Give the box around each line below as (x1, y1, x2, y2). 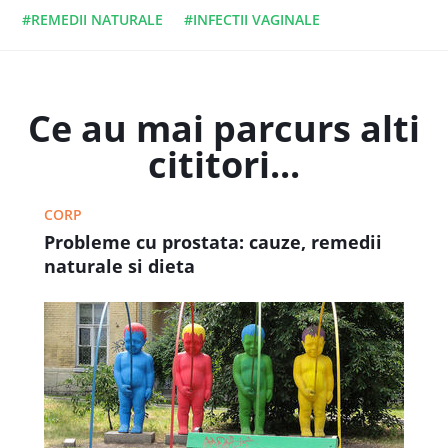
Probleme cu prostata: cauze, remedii (44, 229, 382, 254)
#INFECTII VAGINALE (184, 9, 321, 29)
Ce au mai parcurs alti (28, 103, 420, 153)
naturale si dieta (44, 253, 195, 278)
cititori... (148, 139, 300, 189)
